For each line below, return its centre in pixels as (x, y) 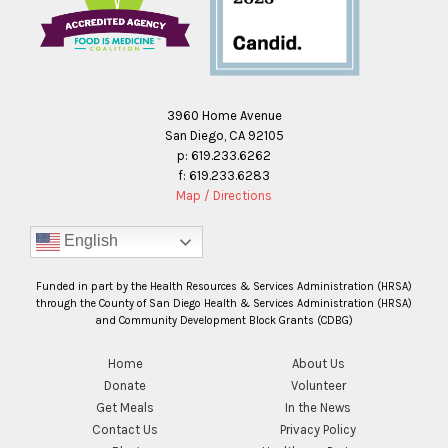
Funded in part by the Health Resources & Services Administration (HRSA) (224, 287)
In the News (318, 408)
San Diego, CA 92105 (224, 136)
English (89, 241)
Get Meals (125, 408)
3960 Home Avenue (224, 116)
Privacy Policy (318, 430)
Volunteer (318, 386)
